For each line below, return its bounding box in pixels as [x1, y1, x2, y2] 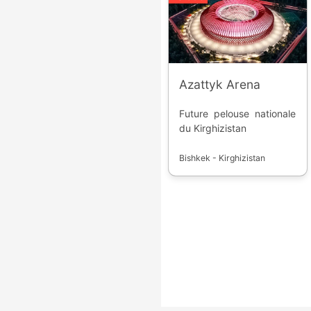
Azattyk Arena [179, 77, 261, 92]
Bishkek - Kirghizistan [179, 153, 266, 164]
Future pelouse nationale [179, 108, 296, 120]
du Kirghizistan [179, 122, 247, 135]
